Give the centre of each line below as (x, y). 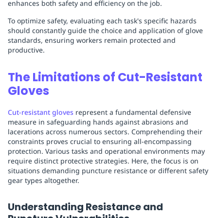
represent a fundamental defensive (132, 112)
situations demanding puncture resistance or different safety (108, 171)
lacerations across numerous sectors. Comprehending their (105, 132)
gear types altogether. (44, 181)
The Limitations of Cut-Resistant (105, 77)
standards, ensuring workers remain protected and (92, 40)
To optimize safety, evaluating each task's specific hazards (102, 21)
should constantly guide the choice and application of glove (105, 31)
